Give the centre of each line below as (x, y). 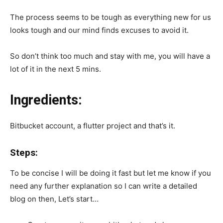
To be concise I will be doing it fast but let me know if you (111, 173)
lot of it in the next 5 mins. (56, 69)
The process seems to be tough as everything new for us (111, 17)
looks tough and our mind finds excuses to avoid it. (99, 30)
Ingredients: (46, 100)
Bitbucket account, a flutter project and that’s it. (93, 126)
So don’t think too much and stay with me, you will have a (110, 56)
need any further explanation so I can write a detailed (104, 186)
